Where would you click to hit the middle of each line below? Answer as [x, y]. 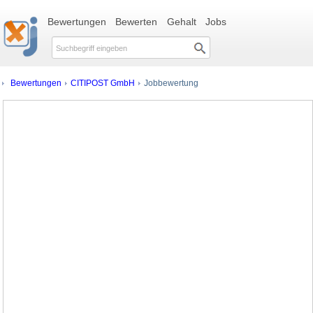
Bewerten [137, 22]
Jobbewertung [170, 83]
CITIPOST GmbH [103, 83]
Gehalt [181, 22]
